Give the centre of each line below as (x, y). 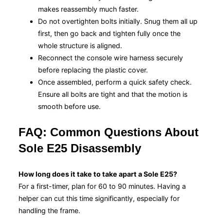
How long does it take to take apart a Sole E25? (98, 174)
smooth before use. (69, 106)
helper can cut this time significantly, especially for (99, 198)
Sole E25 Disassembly (80, 148)
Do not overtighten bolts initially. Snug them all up (118, 21)
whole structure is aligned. (80, 45)
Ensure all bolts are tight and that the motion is (113, 94)
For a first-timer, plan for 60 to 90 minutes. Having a (102, 186)
